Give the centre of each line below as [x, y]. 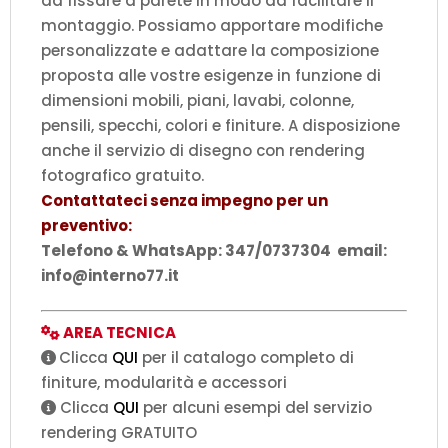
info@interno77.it [110, 275]
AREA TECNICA [119, 332]
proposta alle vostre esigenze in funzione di [211, 75]
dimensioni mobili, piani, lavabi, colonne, [197, 100]
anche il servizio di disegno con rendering [203, 150]
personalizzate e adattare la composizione [210, 50]
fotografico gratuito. [122, 175]
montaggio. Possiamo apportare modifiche [212, 25]
